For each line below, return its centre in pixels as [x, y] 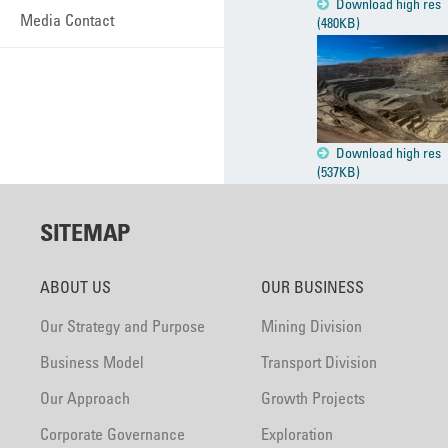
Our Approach [85, 398]
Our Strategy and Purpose [122, 326]
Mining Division [312, 326]
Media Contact [67, 20]
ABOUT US [75, 287]
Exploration [297, 434]
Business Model [92, 362]
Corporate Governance [112, 434]
